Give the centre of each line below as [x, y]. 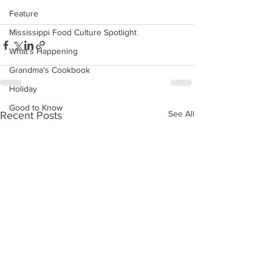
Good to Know [36, 107]
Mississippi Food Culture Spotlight [73, 32]
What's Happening [43, 51]
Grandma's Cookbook [49, 70]
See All [181, 114]
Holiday [23, 89]
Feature [24, 13]
